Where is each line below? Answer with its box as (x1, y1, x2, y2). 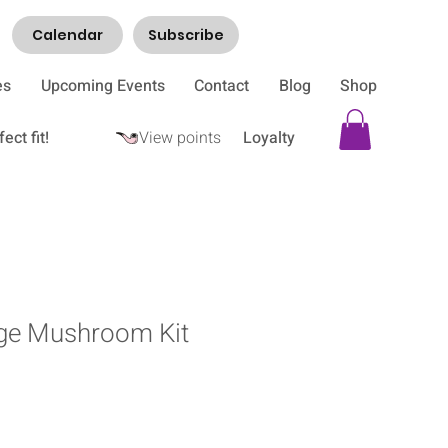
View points (139, 126, 221, 150)
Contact (194, 74, 250, 98)
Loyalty (243, 126, 295, 150)
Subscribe (148, 24, 224, 45)
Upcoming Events (40, 74, 165, 98)
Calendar (32, 24, 103, 45)
